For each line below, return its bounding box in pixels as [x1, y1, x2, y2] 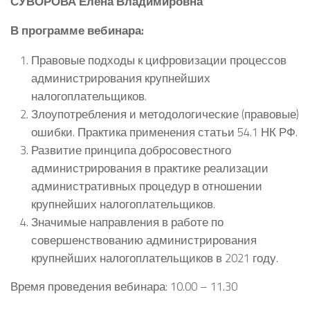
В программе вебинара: [10, 21, 144, 39]
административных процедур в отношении [31, 177, 262, 195]
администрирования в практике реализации [31, 159, 268, 177]
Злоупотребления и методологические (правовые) [31, 105, 299, 123]
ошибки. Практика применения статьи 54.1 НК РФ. [31, 123, 298, 141]
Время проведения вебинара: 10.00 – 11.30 [10, 277, 237, 295]
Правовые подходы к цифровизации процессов [31, 51, 286, 69]
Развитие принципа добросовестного [31, 141, 231, 159]
